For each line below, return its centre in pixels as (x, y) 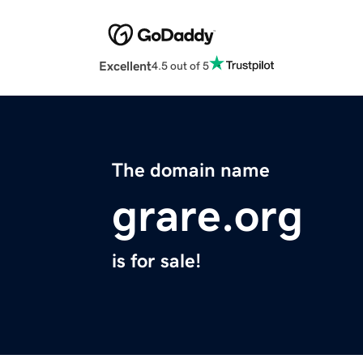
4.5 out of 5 (180, 65)
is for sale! (156, 261)
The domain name (191, 171)
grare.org (207, 216)
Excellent (125, 66)
